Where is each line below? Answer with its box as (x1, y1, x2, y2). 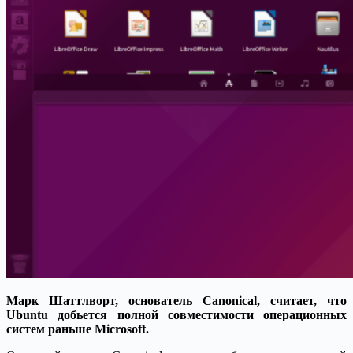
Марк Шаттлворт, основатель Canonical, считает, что (6, 293, 347, 307)
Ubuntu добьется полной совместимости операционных (6, 307, 347, 321)
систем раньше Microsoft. (6, 321, 149, 336)
